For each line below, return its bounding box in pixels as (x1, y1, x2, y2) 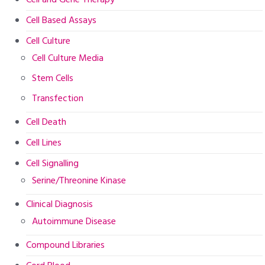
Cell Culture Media (32, 50, 104, 66)
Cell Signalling (26, 156, 79, 172)
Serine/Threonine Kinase (32, 173, 127, 189)
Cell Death (26, 114, 67, 130)
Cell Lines (26, 135, 62, 151)
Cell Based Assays (26, 12, 97, 28)
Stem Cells (32, 70, 74, 86)
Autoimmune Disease (32, 214, 117, 230)
